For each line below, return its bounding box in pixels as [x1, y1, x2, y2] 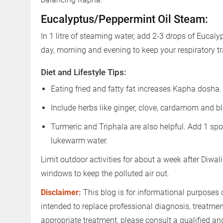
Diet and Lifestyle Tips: [41, 67, 126, 77]
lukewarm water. [51, 135, 108, 145]
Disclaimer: [41, 187, 81, 197]
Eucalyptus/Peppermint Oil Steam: [41, 12, 208, 25]
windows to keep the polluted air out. [41, 168, 169, 178]
